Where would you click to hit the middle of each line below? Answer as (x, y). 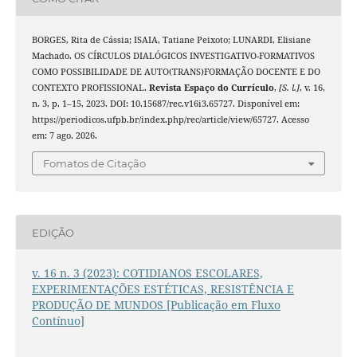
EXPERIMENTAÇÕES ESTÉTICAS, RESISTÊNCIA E (163, 289)
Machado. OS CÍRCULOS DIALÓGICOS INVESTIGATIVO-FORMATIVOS (173, 55)
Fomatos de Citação (94, 164)
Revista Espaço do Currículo (211, 87)
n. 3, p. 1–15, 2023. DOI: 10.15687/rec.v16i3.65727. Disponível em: (165, 103)
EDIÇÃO (53, 232)
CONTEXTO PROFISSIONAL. (90, 87)
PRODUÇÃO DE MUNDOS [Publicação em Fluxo (156, 305)
